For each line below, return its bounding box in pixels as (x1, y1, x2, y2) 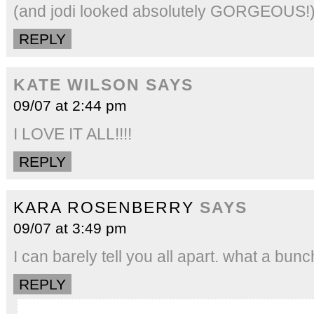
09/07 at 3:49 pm (13, 219, 127, 236)
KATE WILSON (13, 75, 140, 94)
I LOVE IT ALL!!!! (13, 124, 132, 143)
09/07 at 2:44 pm (13, 97, 127, 114)
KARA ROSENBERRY (13, 198, 194, 217)
